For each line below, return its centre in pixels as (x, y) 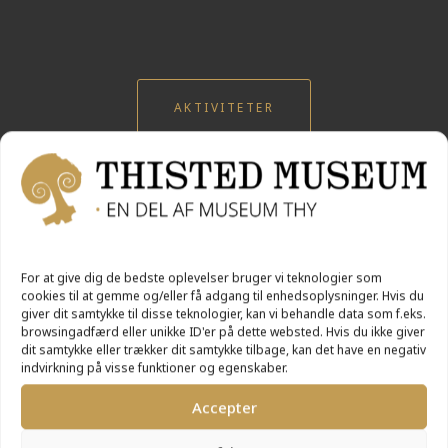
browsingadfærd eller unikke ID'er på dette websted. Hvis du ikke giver (223, 332)
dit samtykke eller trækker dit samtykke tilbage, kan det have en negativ (223, 350)
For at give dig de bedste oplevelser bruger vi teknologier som (201, 278)
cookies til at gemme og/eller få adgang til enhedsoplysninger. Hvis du (222, 296)
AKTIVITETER (224, 106)
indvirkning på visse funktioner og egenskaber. (154, 368)
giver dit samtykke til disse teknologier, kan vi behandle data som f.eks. (223, 314)
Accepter (224, 407)
